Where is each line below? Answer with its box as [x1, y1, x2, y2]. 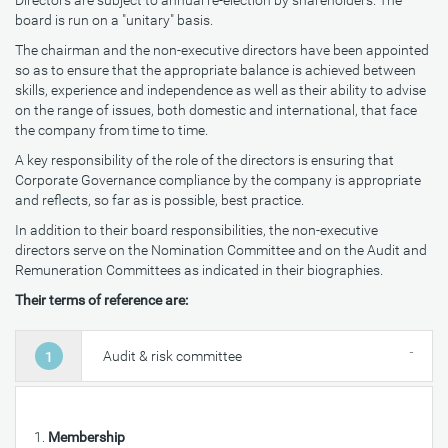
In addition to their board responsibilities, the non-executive [15, 222, 378, 238]
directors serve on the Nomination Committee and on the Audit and [15, 242, 427, 258]
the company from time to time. [15, 122, 208, 138]
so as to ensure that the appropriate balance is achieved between [15, 62, 416, 78]
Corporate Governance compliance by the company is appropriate [15, 172, 421, 188]
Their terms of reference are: [15, 292, 188, 308]
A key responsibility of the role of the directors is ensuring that [15, 152, 394, 168]
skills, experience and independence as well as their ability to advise [15, 82, 426, 98]
